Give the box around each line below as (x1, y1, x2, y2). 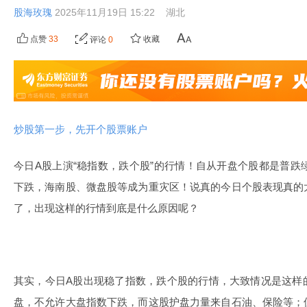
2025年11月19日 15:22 (55, 7, 158, 18)
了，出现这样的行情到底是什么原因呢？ (14, 202, 199, 214)
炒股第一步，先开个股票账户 (14, 123, 147, 135)
